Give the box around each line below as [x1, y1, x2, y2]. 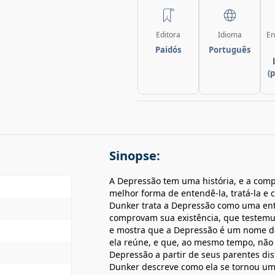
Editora [156, 29, 180, 40]
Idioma [217, 29, 242, 40]
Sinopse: [109, 147, 160, 164]
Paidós [155, 44, 181, 55]
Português [209, 44, 250, 55]
